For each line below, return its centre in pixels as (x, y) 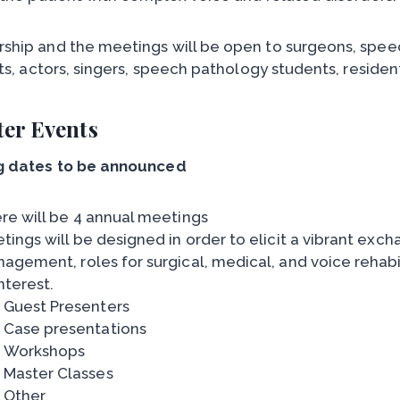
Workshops (44, 351)
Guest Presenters (66, 306)
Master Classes (58, 373)
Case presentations (75, 329)
